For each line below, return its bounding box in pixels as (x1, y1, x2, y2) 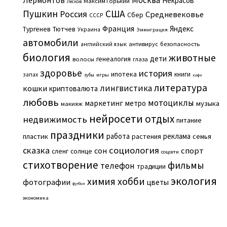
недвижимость (22, 113, 87, 125)
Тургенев (22, 24, 51, 33)
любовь (22, 95, 59, 109)
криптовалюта (49, 83, 98, 93)
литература (154, 81, 207, 94)
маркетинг (84, 98, 123, 108)
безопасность (160, 40, 200, 48)
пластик (22, 131, 48, 141)
